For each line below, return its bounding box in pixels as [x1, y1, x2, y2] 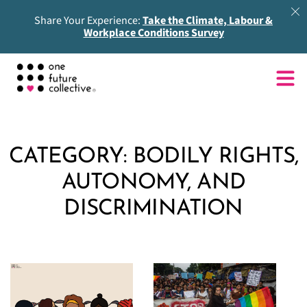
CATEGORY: [8, 145, 134, 168]
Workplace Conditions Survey [83, 25, 224, 41]
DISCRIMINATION [64, 197, 243, 220]
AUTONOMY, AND [62, 171, 245, 194]
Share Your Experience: [34, 12, 143, 29]
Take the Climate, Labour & [143, 12, 273, 29]
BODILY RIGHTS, [133, 145, 299, 168]
